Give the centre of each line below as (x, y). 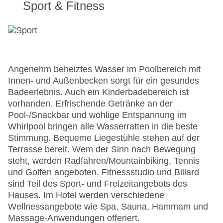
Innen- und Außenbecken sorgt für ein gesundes (104, 81)
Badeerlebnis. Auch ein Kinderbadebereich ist (98, 92)
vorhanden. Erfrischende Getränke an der (90, 104)
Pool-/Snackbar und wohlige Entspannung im (97, 115)
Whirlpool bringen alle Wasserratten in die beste (103, 127)
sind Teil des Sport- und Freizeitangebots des (98, 184)
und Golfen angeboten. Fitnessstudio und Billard (104, 172)
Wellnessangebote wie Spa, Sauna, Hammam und (108, 207)
